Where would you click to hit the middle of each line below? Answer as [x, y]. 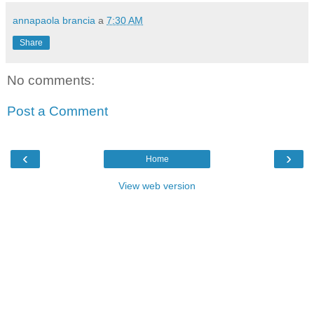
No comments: [51, 81]
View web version [157, 186]
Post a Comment [57, 111]
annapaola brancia [54, 20]
